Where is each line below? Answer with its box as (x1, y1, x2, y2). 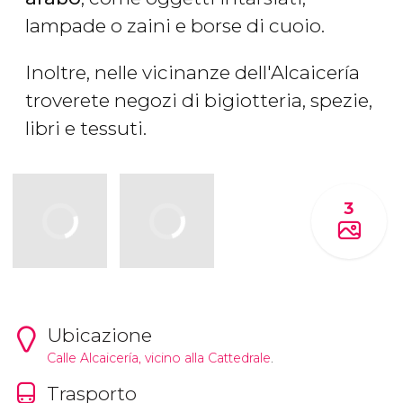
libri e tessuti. (25, 117, 147, 140)
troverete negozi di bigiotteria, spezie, (25, 89, 372, 112)
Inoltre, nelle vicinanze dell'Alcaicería (25, 61, 360, 85)
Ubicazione (46, 323, 152, 346)
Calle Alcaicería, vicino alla (46, 349, 208, 366)
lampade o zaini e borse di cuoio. (25, 14, 329, 38)
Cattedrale (207, 349, 271, 366)
